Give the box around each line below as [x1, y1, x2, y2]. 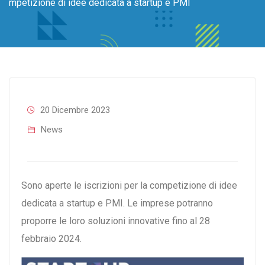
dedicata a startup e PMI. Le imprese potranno [21, 198, 213, 209]
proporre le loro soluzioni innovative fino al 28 [21, 215, 210, 227]
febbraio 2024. [21, 233, 82, 244]
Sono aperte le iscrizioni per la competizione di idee [21, 180, 237, 191]
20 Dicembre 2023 [40, 105, 110, 115]
